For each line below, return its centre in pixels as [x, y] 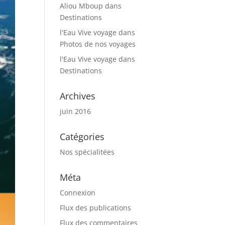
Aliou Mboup [82, 6]
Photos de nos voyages [98, 44]
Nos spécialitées [87, 152]
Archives [78, 96]
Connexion [78, 193]
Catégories [82, 137]
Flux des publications [96, 208]
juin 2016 [76, 111]
